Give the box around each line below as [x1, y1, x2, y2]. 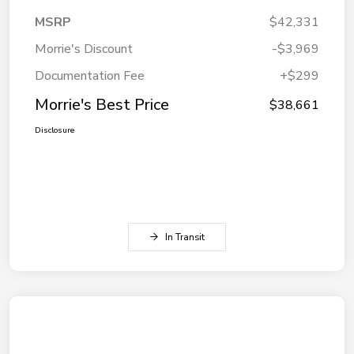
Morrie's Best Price [35, 94, 169, 116]
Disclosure [35, 125, 74, 137]
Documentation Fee [35, 67, 145, 85]
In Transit [165, 231, 205, 244]
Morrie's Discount [35, 40, 133, 58]
